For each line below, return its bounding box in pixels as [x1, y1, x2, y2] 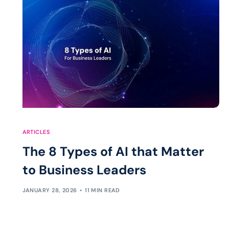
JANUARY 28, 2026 [22, 187, 77, 194]
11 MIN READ [85, 187, 120, 194]
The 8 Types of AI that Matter [22, 143, 204, 160]
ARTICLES [22, 128, 51, 135]
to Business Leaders [22, 161, 146, 178]
